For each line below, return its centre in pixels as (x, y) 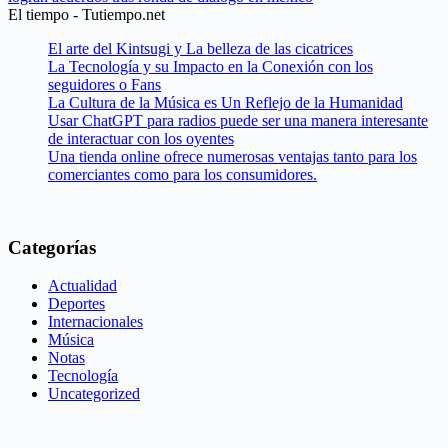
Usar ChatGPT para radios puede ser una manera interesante (238, 120)
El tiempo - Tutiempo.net (86, 14)
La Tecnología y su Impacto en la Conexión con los (210, 66)
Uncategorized (94, 394)
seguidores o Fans (104, 84)
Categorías (52, 247)
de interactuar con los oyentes (141, 138)
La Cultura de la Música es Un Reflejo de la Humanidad (225, 102)
